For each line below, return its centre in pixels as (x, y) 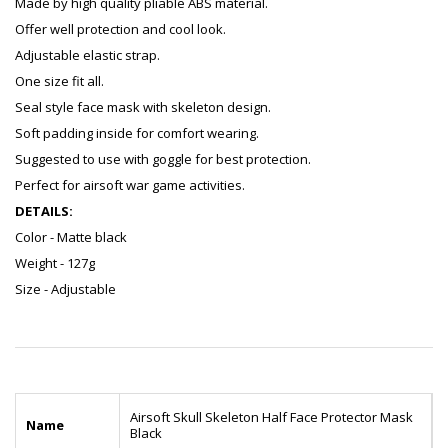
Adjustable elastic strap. (87, 55)
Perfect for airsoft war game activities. (130, 185)
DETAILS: (44, 211)
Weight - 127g (55, 263)
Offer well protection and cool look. (120, 29)
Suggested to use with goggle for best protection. (163, 159)
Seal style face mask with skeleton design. (143, 107)
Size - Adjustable (65, 289)
